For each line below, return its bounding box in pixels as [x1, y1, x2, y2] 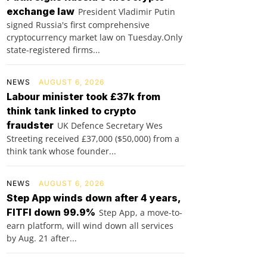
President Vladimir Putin [78, 5, 175, 17]
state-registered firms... [7, 44, 100, 55]
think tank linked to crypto [7, 104, 136, 117]
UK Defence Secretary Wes [57, 119, 163, 131]
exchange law [7, 5, 74, 17]
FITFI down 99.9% [7, 206, 95, 218]
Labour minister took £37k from [7, 90, 160, 103]
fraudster [7, 119, 54, 131]
